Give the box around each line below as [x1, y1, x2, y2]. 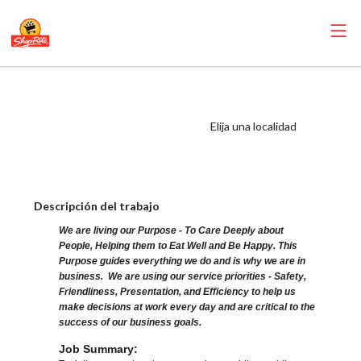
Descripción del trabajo [34, 198, 160, 213]
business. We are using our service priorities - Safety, [59, 271, 307, 283]
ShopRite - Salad [29, 77, 171, 102]
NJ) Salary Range [29, 126, 176, 150]
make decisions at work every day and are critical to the [59, 301, 316, 313]
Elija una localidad [210, 119, 297, 133]
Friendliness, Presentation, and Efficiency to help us [59, 286, 297, 298]
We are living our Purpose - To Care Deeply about [59, 225, 284, 237]
